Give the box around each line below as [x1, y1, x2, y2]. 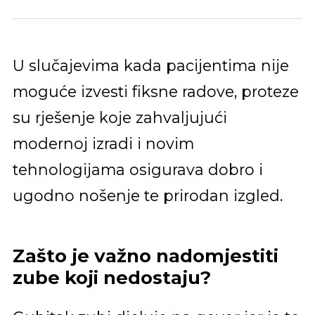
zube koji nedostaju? [12, 266, 211, 290]
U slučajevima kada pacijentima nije [12, 56, 289, 75]
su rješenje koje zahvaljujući [12, 108, 227, 127]
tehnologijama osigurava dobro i [12, 160, 263, 179]
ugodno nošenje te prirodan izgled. [12, 186, 283, 205]
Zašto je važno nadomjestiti [12, 245, 278, 268]
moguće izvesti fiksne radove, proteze [12, 82, 299, 101]
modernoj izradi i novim [12, 134, 194, 153]
